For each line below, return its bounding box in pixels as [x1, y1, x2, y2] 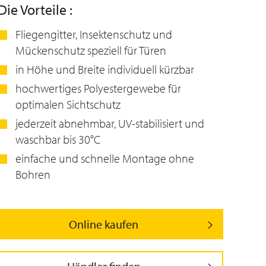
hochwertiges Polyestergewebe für [15, 81, 181, 96]
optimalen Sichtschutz [15, 97, 121, 112]
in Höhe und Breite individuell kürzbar [15, 62, 194, 77]
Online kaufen [69, 217, 138, 232]
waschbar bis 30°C [15, 132, 100, 147]
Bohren [15, 167, 50, 182]
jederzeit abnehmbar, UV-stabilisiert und [15, 116, 204, 131]
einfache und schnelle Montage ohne [15, 151, 194, 166]
